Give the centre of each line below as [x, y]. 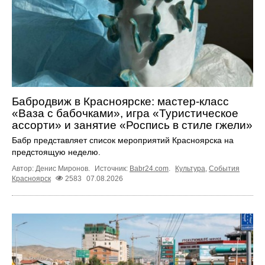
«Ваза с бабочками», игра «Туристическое [125, 113]
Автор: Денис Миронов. [52, 168]
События [224, 168]
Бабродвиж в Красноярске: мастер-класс [120, 101]
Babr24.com [149, 168]
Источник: [112, 168]
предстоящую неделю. [56, 152]
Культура [190, 168]
